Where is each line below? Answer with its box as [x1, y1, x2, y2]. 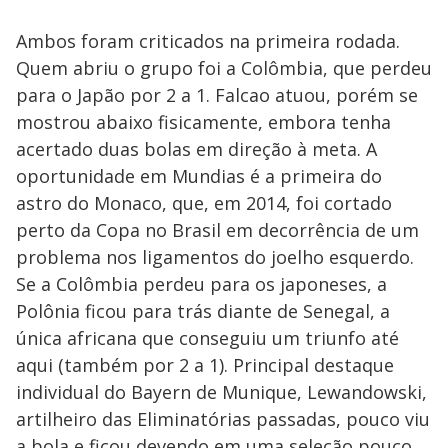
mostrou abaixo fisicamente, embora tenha [16, 110, 391, 134]
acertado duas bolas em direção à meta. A [16, 137, 377, 161]
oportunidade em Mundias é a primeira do [16, 164, 382, 188]
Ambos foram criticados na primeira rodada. [16, 29, 400, 53]
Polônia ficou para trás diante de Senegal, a [16, 299, 390, 323]
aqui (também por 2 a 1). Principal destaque [16, 353, 394, 377]
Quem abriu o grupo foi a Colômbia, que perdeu [16, 56, 432, 80]
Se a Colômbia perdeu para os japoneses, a [16, 272, 387, 296]
